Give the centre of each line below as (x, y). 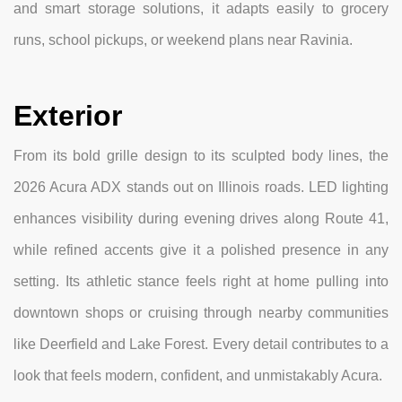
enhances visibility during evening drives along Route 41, (201, 219)
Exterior (68, 116)
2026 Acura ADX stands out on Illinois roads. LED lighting (201, 188)
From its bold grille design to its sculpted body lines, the (201, 156)
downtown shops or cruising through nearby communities (201, 313)
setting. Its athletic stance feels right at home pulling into (201, 282)
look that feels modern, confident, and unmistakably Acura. (198, 376)
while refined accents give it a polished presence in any (201, 250)
